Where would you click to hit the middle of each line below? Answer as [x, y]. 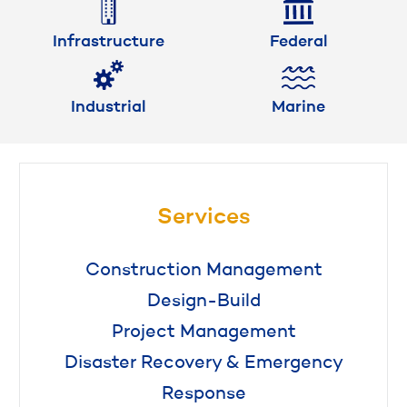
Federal [298, 41]
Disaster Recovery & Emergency [203, 363]
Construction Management [203, 270]
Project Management [203, 332]
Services [203, 217]
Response [203, 394]
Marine [298, 107]
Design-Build [203, 301]
